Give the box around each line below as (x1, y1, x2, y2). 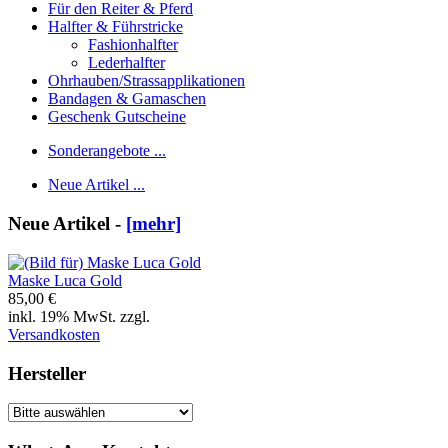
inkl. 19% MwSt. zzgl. (8, 307, 150, 325)
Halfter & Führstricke (48, 18, 183, 36)
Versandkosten (8, 325, 100, 343)
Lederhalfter (88, 54, 165, 72)
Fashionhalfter (88, 36, 178, 54)
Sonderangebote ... (48, 142, 166, 160)
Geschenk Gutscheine (48, 108, 186, 126)
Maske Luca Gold (8, 271, 122, 289)
